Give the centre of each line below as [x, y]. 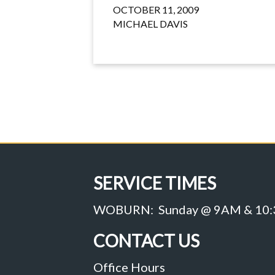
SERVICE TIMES [155, 183]
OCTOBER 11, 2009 [156, 10]
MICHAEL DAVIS [150, 24]
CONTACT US [146, 241]
